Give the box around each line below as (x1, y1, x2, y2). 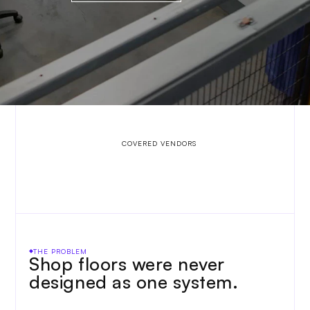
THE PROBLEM (33, 247, 88, 255)
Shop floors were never (29, 253, 225, 275)
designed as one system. (29, 271, 244, 293)
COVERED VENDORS (122, 139, 197, 147)
